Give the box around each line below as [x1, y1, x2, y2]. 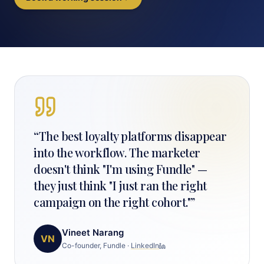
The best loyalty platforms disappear [38, 128, 227, 144]
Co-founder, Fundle [62, 241, 126, 250]
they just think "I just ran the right [34, 177, 207, 193]
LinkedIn [131, 241, 159, 250]
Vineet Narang [62, 227, 124, 238]
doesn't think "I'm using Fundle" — [34, 161, 207, 177]
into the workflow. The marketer [34, 144, 200, 160]
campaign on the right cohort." [34, 194, 190, 210]
